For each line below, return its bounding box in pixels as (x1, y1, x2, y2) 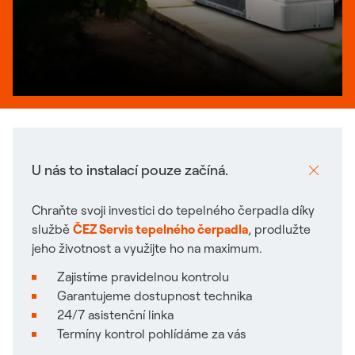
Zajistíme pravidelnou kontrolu (57, 269, 229, 284)
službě (32, 221, 70, 237)
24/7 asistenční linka (57, 307, 174, 323)
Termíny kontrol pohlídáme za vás (57, 326, 246, 342)
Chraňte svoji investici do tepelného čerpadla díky (32, 202, 315, 218)
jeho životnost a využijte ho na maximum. (32, 240, 262, 256)
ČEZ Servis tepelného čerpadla (73, 221, 248, 237)
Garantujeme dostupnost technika (57, 288, 252, 303)
